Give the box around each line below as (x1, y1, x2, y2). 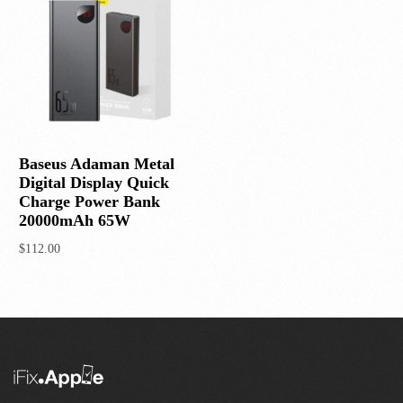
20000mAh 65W (19, 211, 131, 230)
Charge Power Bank (19, 193, 161, 211)
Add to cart (19, 268, 83, 283)
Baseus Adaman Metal (19, 155, 175, 174)
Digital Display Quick (19, 174, 170, 193)
